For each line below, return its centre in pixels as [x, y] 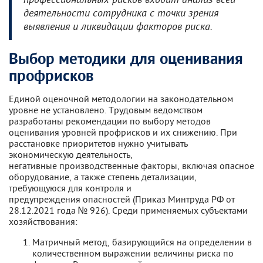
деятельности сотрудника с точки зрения [121, 14]
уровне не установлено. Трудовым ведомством [106, 110]
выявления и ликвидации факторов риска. [118, 27]
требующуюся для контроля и [70, 188]
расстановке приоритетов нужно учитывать [98, 143]
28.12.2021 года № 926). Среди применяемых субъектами [128, 210]
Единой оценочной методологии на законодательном [121, 99]
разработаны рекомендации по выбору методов [110, 121]
